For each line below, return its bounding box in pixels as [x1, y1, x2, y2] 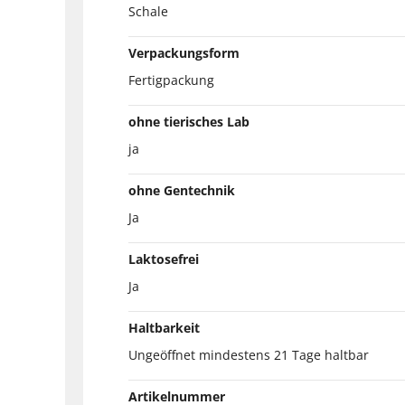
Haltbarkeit [128, 318, 200, 336]
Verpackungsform [128, 43, 240, 61]
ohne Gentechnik [128, 181, 235, 199]
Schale [128, 2, 168, 20]
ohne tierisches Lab [128, 112, 250, 130]
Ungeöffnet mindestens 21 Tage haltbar [128, 345, 369, 363]
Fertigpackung [128, 71, 214, 89]
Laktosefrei [128, 250, 199, 268]
